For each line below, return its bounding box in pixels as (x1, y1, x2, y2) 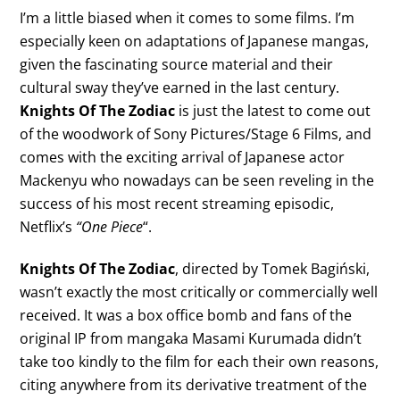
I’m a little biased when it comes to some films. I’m (20, 8, 355, 29)
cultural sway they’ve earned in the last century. (20, 78, 340, 98)
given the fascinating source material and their (20, 54, 334, 75)
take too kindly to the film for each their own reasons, (20, 351, 379, 371)
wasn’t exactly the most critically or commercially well (20, 281, 379, 302)
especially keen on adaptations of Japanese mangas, (20, 31, 370, 52)
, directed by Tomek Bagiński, (175, 258, 371, 279)
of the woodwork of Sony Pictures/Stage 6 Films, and (20, 124, 372, 145)
